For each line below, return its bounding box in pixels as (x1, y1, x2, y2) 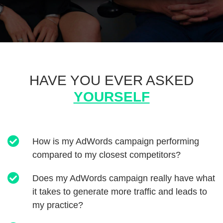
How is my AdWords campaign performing (32, 136, 199, 146)
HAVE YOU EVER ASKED (29, 73, 194, 88)
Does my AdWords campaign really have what (32, 173, 215, 183)
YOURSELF (73, 89, 150, 105)
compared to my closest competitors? (32, 150, 181, 160)
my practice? (32, 200, 83, 210)
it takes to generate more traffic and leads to (32, 187, 207, 197)
